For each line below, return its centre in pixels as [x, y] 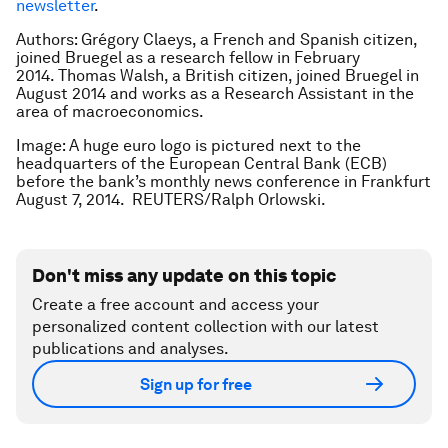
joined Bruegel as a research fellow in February [188, 57]
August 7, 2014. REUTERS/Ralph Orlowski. [171, 199]
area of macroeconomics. [110, 111]
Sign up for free [196, 384]
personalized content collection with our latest [205, 326]
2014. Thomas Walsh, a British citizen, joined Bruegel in [217, 75]
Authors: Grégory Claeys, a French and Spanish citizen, [216, 39]
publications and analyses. [130, 348]
